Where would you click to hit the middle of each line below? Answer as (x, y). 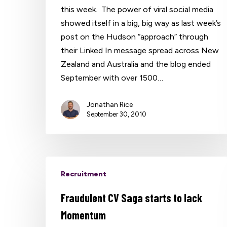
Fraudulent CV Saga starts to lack (132, 197)
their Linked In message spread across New (140, 50)
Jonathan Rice (110, 104)
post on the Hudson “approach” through (135, 36)
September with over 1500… (112, 78)
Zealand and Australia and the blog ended (136, 64)
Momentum (84, 215)
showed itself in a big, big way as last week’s (141, 23)
